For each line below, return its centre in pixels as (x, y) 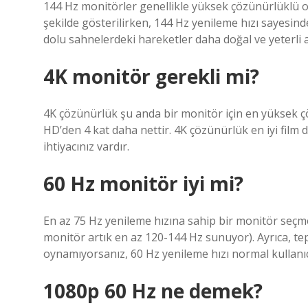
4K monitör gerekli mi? (151, 76)
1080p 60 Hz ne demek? (153, 291)
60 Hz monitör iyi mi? (143, 184)
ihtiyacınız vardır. (86, 146)
